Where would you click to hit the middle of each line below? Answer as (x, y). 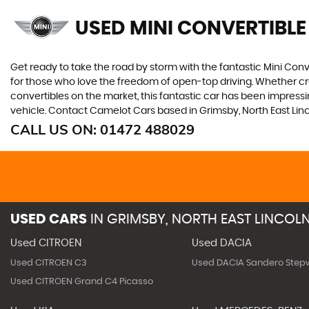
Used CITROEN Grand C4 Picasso (82, 281)
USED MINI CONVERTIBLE (191, 29)
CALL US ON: (55, 129)
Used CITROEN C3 (49, 263)
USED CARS (49, 219)
